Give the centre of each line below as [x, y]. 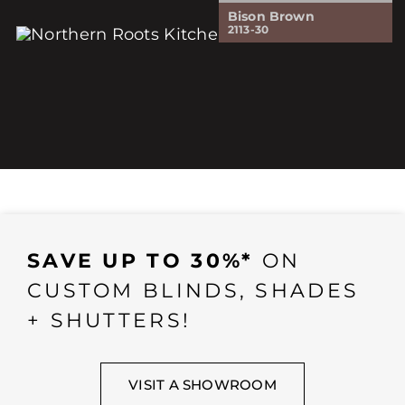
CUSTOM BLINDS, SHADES [193, 291]
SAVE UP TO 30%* [140, 261]
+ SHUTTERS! [109, 321]
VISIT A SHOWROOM [202, 385]
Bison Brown [271, 17]
